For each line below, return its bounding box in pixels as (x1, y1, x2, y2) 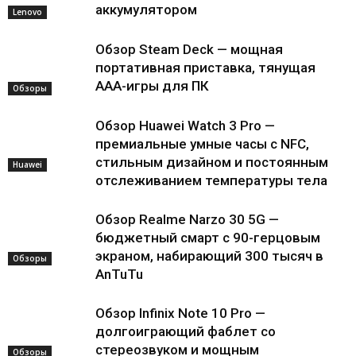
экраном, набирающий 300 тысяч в (95, 248, 323, 264)
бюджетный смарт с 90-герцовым (95, 230, 320, 246)
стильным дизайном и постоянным (95, 154, 328, 170)
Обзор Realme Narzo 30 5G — (95, 211, 279, 227)
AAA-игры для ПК (95, 78, 209, 94)
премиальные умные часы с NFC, (95, 136, 309, 152)
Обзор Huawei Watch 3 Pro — (95, 118, 275, 133)
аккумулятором (95, 2, 197, 17)
